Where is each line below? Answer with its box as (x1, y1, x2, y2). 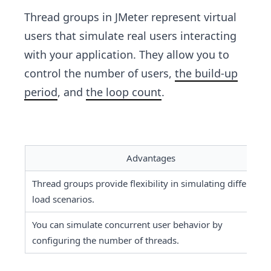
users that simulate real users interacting (24, 28, 237, 44)
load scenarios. (32, 193, 94, 206)
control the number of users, (24, 66, 175, 81)
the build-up (175, 66, 238, 81)
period (24, 85, 57, 100)
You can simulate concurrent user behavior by (32, 218, 223, 231)
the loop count (86, 85, 162, 100)
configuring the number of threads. (32, 234, 179, 247)
